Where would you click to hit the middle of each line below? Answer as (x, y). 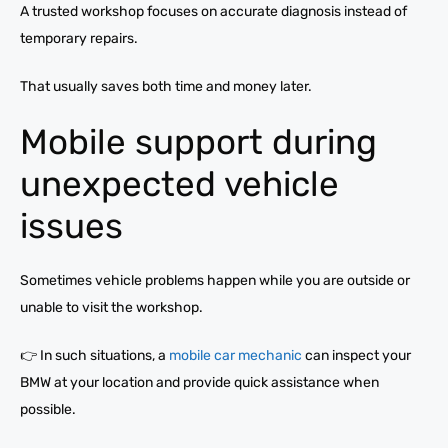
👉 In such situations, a (94, 355)
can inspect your (356, 355)
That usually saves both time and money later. (166, 86)
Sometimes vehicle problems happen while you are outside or (215, 280)
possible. (48, 409)
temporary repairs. (79, 38)
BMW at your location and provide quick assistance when (199, 382)
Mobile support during (198, 141)
